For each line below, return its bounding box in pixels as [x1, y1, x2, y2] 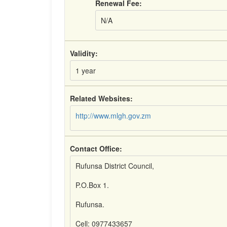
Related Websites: [70, 93, 133, 103]
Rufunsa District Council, [75, 161, 154, 171]
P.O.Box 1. [75, 180, 109, 190]
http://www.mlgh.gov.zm [75, 110, 151, 121]
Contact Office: [70, 143, 122, 154]
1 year [75, 65, 96, 75]
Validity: [70, 48, 98, 58]
